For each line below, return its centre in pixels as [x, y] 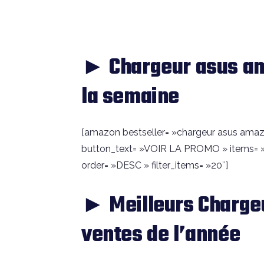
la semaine [131, 98]
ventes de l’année [161, 236]
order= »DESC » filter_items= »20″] [155, 166]
